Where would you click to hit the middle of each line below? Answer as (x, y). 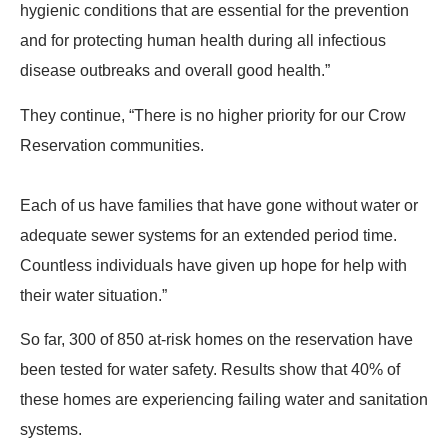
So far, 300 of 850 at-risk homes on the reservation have (216, 340)
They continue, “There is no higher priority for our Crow (213, 115)
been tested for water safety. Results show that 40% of (210, 370)
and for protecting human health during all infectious (203, 41)
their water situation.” (93, 295)
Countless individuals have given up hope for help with (213, 265)
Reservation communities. (112, 145)
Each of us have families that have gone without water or (219, 205)
